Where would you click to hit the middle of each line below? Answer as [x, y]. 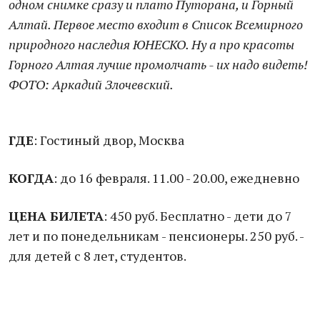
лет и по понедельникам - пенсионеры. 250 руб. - [156, 236]
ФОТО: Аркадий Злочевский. [91, 84]
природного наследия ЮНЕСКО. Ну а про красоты [151, 44]
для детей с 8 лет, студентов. [97, 256]
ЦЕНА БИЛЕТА [56, 216]
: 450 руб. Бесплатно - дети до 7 [198, 216]
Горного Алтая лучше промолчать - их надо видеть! [158, 64]
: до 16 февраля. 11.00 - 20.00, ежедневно [176, 178]
